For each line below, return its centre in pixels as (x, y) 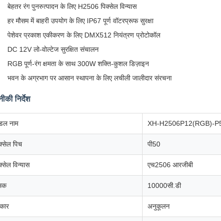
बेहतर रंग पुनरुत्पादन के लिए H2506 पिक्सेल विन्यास (72, 6)
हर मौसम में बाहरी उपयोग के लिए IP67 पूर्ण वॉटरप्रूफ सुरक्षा (80, 21)
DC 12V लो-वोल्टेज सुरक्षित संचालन (53, 49)
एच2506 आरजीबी (170, 165)
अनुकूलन (159, 206)
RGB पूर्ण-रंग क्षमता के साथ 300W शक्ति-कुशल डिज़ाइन (78, 64)
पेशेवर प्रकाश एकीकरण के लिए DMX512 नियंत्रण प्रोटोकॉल (84, 35)
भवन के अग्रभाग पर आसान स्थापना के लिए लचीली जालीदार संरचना (90, 78)
